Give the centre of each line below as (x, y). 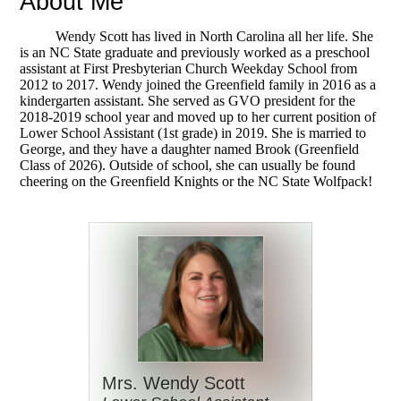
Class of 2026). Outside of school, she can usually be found (188, 165)
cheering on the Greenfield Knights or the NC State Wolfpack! (196, 181)
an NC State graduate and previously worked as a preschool (200, 52)
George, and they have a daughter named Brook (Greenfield (190, 149)
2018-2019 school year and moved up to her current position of (198, 116)
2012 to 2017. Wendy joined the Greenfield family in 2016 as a (198, 84)
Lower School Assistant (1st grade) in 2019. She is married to (193, 132)
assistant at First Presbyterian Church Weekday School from (189, 68)
